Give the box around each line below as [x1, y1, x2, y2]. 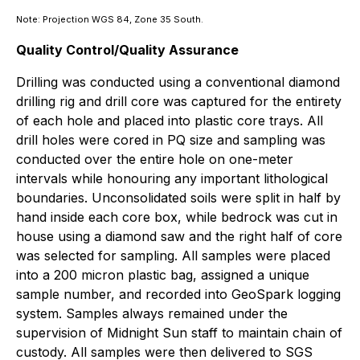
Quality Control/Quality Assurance [16, 42, 239, 59]
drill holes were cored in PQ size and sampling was [16, 132, 325, 149]
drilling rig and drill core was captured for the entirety [16, 93, 342, 110]
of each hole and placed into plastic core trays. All [16, 112, 323, 129]
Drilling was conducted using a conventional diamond [16, 74, 340, 91]
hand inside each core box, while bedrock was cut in [16, 209, 337, 226]
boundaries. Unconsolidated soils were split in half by [16, 190, 341, 207]
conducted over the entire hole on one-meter [16, 151, 293, 168]
